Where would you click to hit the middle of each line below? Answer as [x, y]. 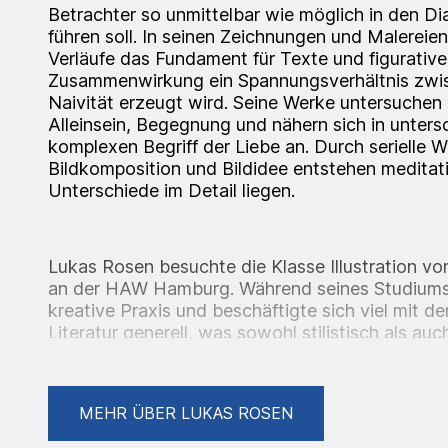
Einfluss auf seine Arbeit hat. [165, 354]
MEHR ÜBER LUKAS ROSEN [186, 412]
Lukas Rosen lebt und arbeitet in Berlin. [209, 392]
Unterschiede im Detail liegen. [171, 190]
